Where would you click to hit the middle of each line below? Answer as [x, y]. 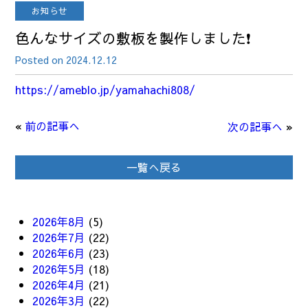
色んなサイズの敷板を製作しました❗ [133, 38]
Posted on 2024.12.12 [66, 60]
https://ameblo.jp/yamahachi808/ [106, 89]
